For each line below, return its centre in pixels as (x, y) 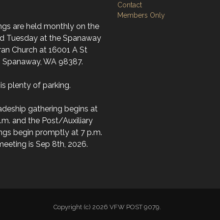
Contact (130, 5)
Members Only (141, 15)
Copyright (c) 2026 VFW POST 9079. (110, 207)
